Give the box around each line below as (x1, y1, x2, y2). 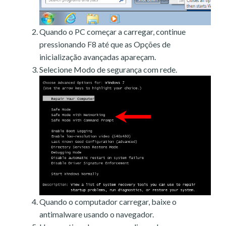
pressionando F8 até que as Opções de (39, 39, 171, 49)
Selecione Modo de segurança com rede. (39, 64, 177, 74)
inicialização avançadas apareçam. (39, 51, 156, 62)
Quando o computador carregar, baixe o (39, 197, 177, 207)
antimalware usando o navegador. (39, 209, 154, 219)
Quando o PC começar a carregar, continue (39, 26, 186, 36)
